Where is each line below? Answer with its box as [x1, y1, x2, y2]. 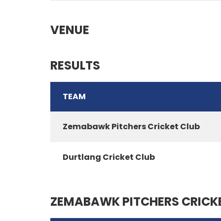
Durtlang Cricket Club [63, 151, 155, 163]
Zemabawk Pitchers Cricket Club [63, 121, 200, 132]
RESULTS [50, 57, 100, 74]
